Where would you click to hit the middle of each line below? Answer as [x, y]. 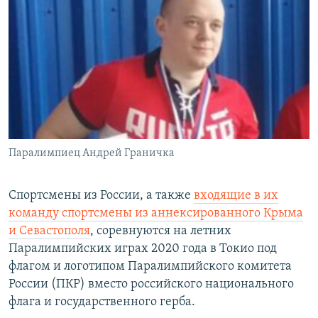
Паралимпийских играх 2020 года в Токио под [143, 249]
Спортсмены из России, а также [101, 196]
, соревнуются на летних [161, 231]
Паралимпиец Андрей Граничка [92, 154]
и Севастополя [49, 231]
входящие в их [236, 196]
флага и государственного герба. [102, 302]
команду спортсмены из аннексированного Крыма [156, 214]
